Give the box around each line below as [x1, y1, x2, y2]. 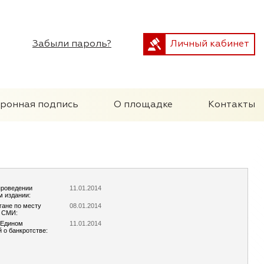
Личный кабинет [170, 39, 249, 49]
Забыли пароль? [32, 39, 111, 49]
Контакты [208, 100, 255, 110]
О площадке [114, 100, 173, 110]
